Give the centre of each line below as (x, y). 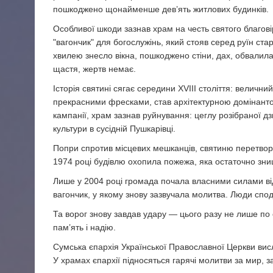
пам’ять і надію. (84, 227)
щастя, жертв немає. (94, 69)
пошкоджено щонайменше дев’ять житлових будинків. (161, 9)
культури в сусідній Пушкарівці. (114, 128)
